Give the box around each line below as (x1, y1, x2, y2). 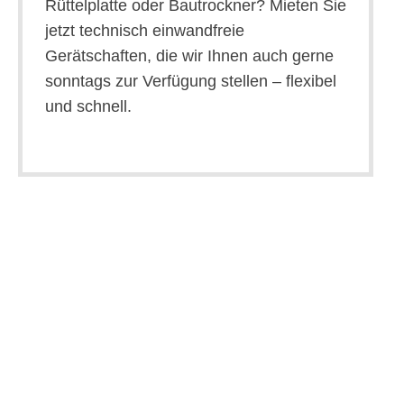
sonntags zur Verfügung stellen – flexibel (44, 71, 336, 90)
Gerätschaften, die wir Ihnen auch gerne (44, 46, 334, 65)
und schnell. (44, 96, 132, 115)
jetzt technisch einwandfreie (44, 21, 244, 40)
